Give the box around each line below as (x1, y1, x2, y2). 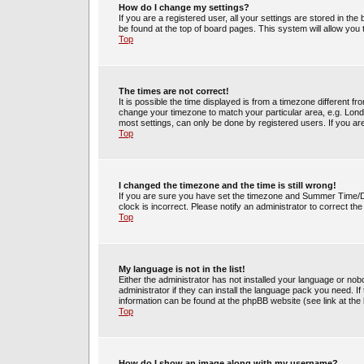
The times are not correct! (119, 86, 229, 96)
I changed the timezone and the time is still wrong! (119, 180, 336, 190)
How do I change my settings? (119, 2, 249, 12)
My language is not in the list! (119, 264, 245, 274)
